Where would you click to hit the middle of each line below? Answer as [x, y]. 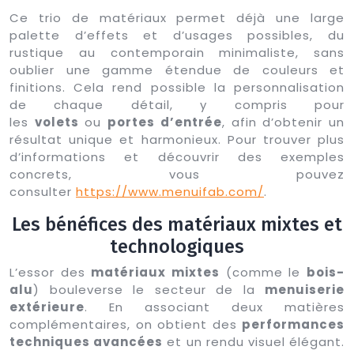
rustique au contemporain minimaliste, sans [177, 52]
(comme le [264, 272]
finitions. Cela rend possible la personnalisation [177, 87]
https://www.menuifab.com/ [170, 191]
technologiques [177, 246]
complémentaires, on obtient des [126, 324]
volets [56, 122]
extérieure [47, 307]
